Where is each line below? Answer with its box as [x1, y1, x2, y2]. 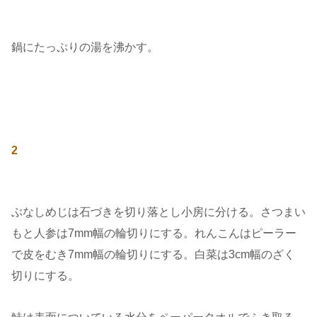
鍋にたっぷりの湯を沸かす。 [11, 41, 158, 54]
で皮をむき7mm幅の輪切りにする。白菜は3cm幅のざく [11, 248, 295, 261]
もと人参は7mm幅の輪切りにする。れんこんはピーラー [11, 227, 296, 240]
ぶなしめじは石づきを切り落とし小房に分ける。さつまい [11, 206, 306, 219]
